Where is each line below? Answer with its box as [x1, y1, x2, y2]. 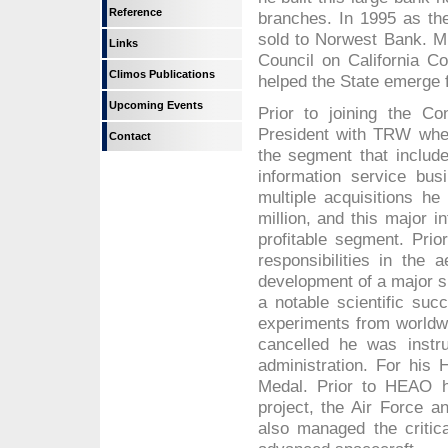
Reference [109, 6, 162, 18]
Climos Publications [109, 68, 215, 80]
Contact [109, 130, 151, 142]
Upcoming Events [109, 99, 203, 111]
